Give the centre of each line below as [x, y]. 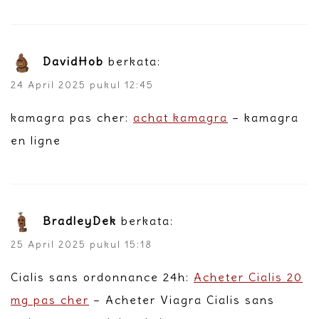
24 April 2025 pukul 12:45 [82, 85]
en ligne [36, 140]
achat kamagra [181, 117]
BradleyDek [80, 220]
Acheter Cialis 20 [248, 277]
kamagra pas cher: [72, 117]
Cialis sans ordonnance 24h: [102, 277]
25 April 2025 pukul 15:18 [82, 244]
